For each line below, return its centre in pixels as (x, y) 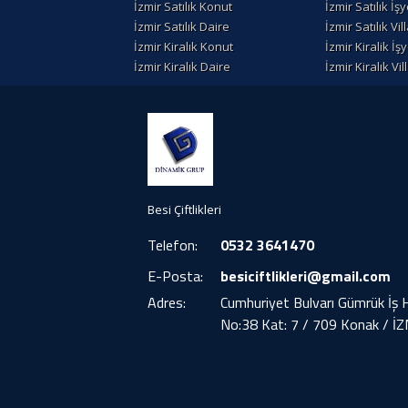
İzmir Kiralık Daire (182, 67)
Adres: (167, 303)
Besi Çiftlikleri (184, 210)
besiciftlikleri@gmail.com (306, 276)
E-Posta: (175, 276)
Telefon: (173, 245)
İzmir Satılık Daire (182, 27)
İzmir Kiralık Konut (184, 47)
